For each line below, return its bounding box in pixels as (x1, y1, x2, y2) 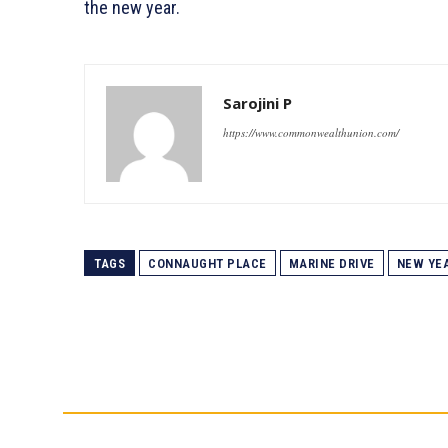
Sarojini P (223, 92, 292, 113)
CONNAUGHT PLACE (148, 255, 267, 271)
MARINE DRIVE (288, 255, 375, 271)
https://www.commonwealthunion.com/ (223, 124, 399, 140)
